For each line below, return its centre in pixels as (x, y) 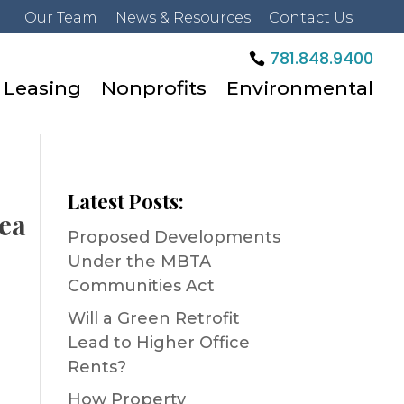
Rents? (96, 367)
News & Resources (183, 18)
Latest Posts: (125, 201)
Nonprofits (154, 88)
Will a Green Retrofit (153, 318)
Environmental (300, 88)
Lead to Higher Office (158, 343)
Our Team (60, 18)
